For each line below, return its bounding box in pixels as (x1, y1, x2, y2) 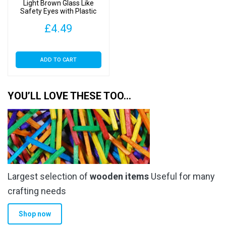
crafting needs (8, 185, 66, 196)
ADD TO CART (40, 56, 77, 64)
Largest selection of (8, 171, 90, 182)
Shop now (18, 209, 51, 218)
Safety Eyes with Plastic (20, 7, 97, 15)
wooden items (90, 171, 149, 182)
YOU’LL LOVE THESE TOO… (8, 89, 131, 102)
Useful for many (149, 171, 215, 182)
